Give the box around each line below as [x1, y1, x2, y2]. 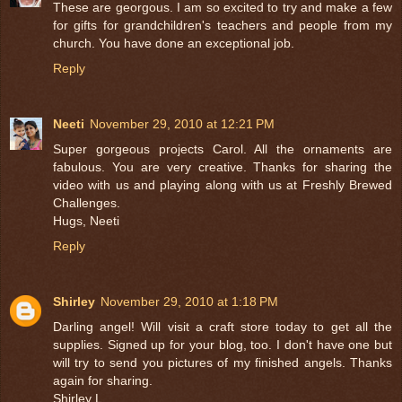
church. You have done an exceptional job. [53, 36, 294, 51]
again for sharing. [53, 373, 153, 389]
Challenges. [53, 196, 120, 211]
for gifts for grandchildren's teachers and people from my [53, 18, 392, 33]
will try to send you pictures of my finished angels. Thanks [53, 355, 392, 371]
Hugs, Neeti [53, 214, 119, 229]
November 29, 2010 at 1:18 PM [100, 294, 278, 310]
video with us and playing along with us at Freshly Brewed [53, 178, 392, 193]
